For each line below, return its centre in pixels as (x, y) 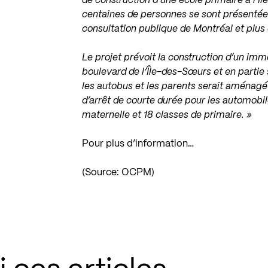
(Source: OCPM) (118, 173)
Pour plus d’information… (138, 144)
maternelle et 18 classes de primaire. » (167, 115)
